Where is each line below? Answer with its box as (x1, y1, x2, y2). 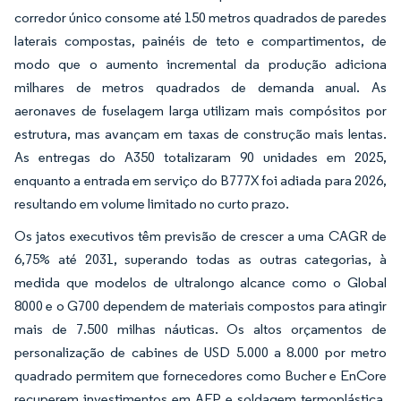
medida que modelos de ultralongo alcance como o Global (14, 274, 387, 291)
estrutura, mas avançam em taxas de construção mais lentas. (14, 125, 387, 142)
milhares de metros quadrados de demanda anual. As (14, 79, 387, 96)
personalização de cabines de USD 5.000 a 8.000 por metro (14, 344, 387, 361)
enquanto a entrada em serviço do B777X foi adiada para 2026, (14, 172, 387, 189)
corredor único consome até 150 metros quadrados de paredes (14, 9, 387, 26)
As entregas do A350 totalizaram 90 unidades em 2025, (14, 149, 387, 166)
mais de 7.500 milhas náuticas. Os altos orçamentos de (14, 320, 387, 337)
